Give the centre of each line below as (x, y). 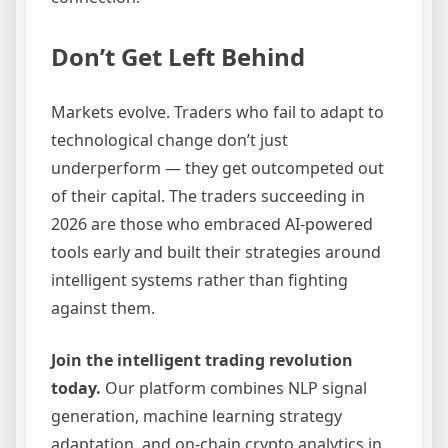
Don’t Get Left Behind (178, 56)
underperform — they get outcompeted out (217, 167)
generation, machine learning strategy (196, 415)
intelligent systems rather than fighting (199, 279)
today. (76, 387)
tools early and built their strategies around (216, 251)
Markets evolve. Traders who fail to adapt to (217, 111)
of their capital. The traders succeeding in (208, 195)
